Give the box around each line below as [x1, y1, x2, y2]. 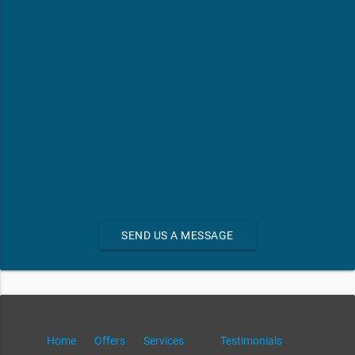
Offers [94, 334, 125, 347]
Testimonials [220, 334, 282, 347]
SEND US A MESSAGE [121, 228, 234, 242]
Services [143, 334, 184, 347]
